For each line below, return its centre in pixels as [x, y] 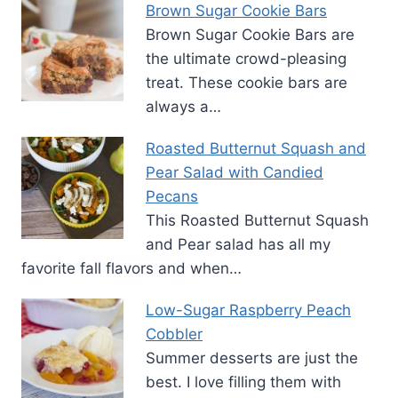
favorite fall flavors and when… [131, 269]
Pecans [172, 197]
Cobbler [174, 334]
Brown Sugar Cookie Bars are [250, 35]
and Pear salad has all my [238, 245]
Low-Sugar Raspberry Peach [248, 310]
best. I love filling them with [243, 382]
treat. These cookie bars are [247, 83]
